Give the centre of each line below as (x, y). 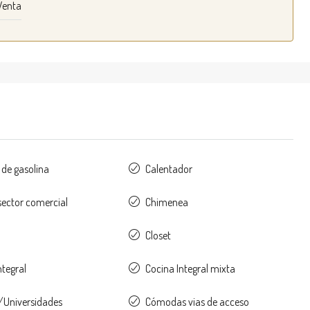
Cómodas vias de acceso (197, 302)
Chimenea (166, 202)
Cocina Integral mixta (190, 268)
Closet (158, 235)
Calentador (168, 169)
